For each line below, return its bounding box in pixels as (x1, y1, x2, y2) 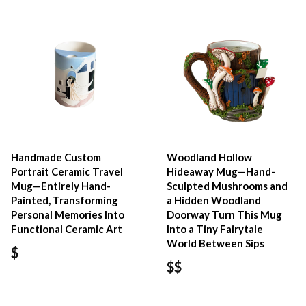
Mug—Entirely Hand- (11, 179, 111, 192)
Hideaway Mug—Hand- (167, 165, 276, 178)
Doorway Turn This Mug (167, 208, 283, 221)
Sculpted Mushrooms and (167, 179, 288, 192)
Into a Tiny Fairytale (167, 222, 264, 235)
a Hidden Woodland (167, 193, 262, 206)
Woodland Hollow (167, 150, 253, 163)
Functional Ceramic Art (11, 222, 122, 235)
